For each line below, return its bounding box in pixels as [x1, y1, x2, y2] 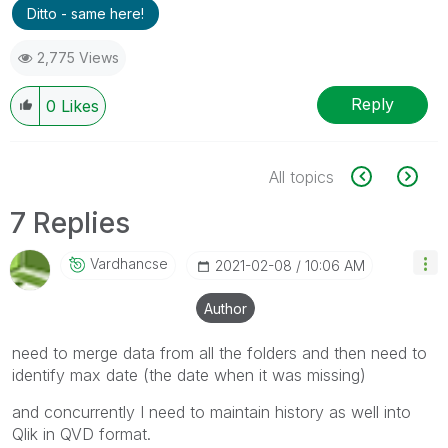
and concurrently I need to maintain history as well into [12, 401, 411, 422]
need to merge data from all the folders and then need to [12, 342, 427, 363]
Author [204, 299, 247, 317]
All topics [269, 166, 334, 187]
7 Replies [10, 205, 130, 240]
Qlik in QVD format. [12, 423, 151, 444]
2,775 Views [37, 48, 119, 66]
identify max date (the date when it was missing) [12, 364, 366, 385]
